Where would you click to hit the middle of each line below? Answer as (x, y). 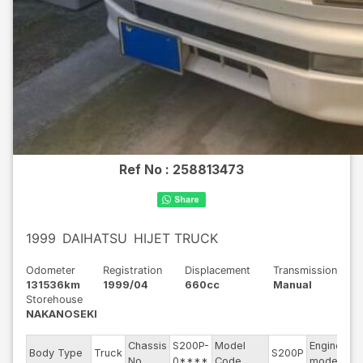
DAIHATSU (95, 238)
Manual (293, 285)
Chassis (147, 346)
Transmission (305, 270)
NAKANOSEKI (62, 314)
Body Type (56, 353)
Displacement (218, 270)
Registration (132, 270)
